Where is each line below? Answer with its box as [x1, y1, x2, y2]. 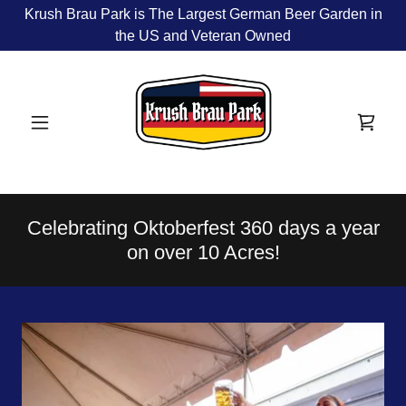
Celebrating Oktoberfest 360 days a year [26, 217, 380, 239]
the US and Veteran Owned [115, 28, 291, 43]
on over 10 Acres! [126, 241, 280, 264]
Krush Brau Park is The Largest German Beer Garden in [24, 6, 382, 22]
